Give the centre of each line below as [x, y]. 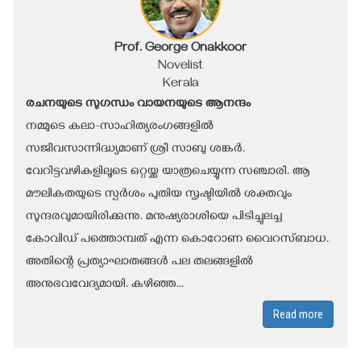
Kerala [180, 84]
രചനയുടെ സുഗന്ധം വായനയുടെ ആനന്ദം [138, 104]
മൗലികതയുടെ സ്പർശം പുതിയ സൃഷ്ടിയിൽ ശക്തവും [159, 195]
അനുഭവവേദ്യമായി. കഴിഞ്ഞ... [105, 285]
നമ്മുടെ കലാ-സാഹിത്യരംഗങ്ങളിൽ [120, 127]
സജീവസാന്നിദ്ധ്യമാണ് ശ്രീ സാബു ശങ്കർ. [135, 149]
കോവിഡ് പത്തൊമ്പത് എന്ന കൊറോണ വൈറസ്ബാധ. [177, 240]
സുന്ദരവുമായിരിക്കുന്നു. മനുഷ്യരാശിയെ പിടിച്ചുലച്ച [154, 217]
